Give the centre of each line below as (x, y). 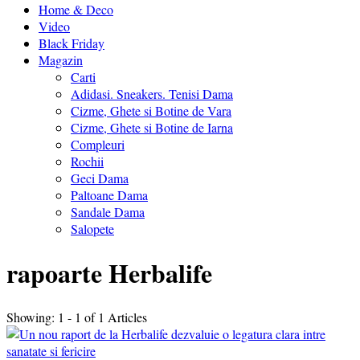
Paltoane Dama (109, 194)
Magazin (61, 59)
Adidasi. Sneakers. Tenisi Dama (152, 93)
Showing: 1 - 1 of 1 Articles (77, 317)
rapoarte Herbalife (109, 273)
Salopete (92, 228)
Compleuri (98, 144)
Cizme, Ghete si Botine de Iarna (152, 127)
